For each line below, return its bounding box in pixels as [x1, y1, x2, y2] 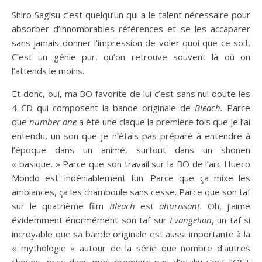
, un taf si [211, 214, 250, 226]
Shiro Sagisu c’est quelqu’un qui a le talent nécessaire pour [12, 9, 250, 21]
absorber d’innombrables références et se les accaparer [12, 23, 250, 35]
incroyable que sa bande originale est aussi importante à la [12, 228, 250, 240]
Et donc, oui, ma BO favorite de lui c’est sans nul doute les [12, 88, 250, 100]
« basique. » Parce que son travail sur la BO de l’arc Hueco [12, 158, 250, 170]
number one [29, 116, 77, 128]
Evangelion [169, 214, 212, 226]
